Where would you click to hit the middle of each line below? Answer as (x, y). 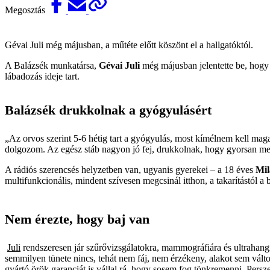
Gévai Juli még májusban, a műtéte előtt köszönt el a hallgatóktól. (129, 45)
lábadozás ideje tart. (42, 77)
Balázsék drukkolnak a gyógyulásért (108, 110)
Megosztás (26, 10)
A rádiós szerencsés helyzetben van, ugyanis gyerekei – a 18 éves (130, 170)
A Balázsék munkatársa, (52, 66)
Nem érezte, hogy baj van (77, 219)
